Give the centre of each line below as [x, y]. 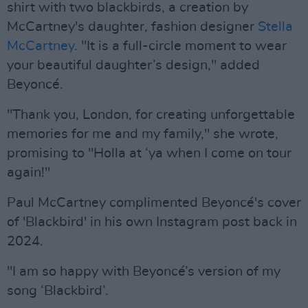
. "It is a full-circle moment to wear [180, 46]
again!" [29, 172]
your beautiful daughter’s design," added [133, 65]
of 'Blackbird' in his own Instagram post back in [152, 222]
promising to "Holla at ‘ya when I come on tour [149, 153]
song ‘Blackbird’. [58, 290]
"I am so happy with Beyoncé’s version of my [144, 271]
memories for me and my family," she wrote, [143, 134]
